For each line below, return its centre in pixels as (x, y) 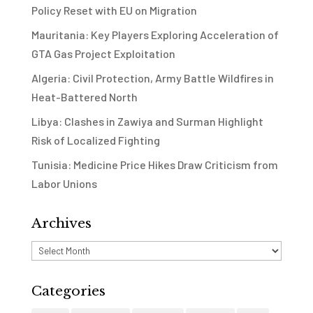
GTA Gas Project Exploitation (103, 54)
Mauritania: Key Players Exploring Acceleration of (155, 35)
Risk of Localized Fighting (95, 140)
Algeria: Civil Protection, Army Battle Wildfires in (152, 78)
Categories (68, 291)
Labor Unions (64, 184)
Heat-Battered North (84, 97)
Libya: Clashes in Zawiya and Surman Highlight (147, 122)
